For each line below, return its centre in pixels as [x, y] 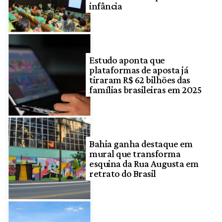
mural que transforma [135, 153]
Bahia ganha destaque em [141, 143]
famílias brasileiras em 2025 [145, 90]
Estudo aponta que [127, 60]
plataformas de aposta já [139, 70]
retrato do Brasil [123, 173]
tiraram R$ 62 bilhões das [140, 80]
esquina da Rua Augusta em [144, 163]
